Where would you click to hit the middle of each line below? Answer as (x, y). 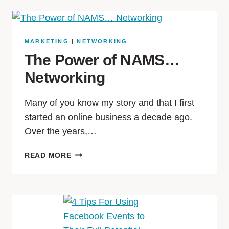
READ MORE (48, 155)
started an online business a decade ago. (110, 117)
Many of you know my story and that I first (109, 103)
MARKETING (47, 41)
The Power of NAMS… (102, 60)
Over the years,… (61, 131)
